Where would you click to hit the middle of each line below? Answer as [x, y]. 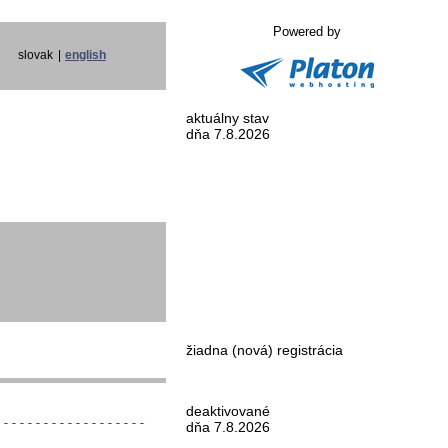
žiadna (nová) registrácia [264, 350]
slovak [35, 55]
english [85, 55]
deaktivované [228, 411]
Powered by [307, 31]
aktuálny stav [227, 118]
